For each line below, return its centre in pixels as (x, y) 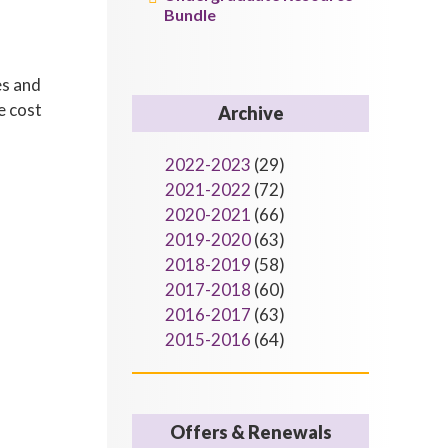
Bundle (190, 14)
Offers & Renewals (250, 432)
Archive (250, 113)
